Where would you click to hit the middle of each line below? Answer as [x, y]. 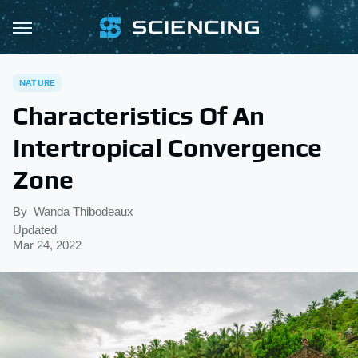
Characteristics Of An [139, 115]
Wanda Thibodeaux [84, 211]
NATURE [38, 82]
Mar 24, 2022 [47, 245]
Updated [35, 230]
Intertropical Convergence [167, 147]
